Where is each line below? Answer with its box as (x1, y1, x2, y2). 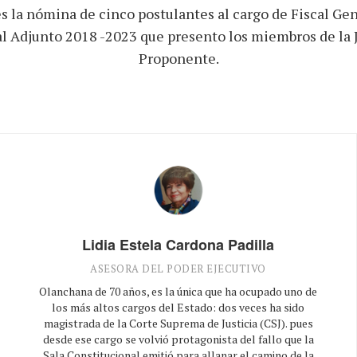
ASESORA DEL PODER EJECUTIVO (90, 261, 266, 276)
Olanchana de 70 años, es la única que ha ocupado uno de (39, 283, 317, 299)
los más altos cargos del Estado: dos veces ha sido (52, 299, 304, 315)
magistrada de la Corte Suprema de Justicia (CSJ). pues (43, 315, 313, 331)
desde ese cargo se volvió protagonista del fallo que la (42, 331, 314, 347)
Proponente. (138, 49, 219, 68)
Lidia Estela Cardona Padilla (82, 233, 274, 255)
